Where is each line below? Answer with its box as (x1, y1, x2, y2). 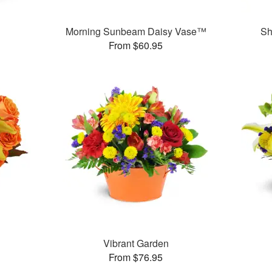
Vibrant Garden (103, 236, 169, 251)
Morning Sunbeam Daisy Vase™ (65, 24, 206, 39)
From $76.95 (109, 250, 163, 265)
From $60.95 (109, 38, 163, 53)
